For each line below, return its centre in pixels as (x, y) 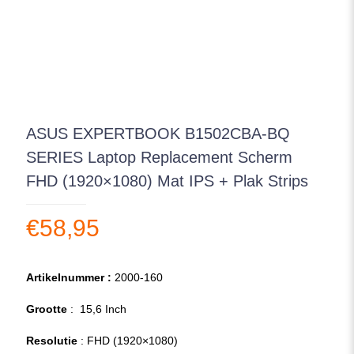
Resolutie (52, 341)
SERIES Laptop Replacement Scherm (159, 158)
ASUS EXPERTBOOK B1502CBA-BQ (158, 134)
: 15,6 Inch (97, 309)
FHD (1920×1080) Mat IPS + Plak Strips (167, 181)
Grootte (47, 309)
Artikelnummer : (69, 278)
